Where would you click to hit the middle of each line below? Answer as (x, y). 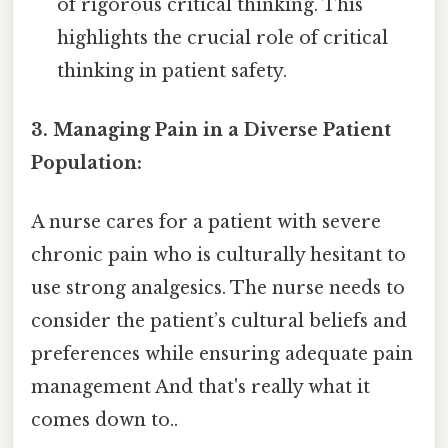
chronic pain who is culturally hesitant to (218, 255)
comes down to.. (104, 420)
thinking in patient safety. (172, 70)
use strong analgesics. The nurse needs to (218, 288)
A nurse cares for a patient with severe (206, 222)
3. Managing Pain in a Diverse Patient (211, 130)
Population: (86, 163)
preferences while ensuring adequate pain (222, 354)
